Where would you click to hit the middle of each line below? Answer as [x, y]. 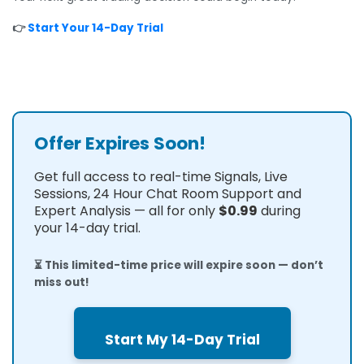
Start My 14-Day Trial [182, 339]
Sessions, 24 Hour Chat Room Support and [168, 193]
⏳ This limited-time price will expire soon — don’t [179, 265]
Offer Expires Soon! [120, 143]
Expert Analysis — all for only [126, 210]
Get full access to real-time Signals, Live [161, 176]
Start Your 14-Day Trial [94, 28]
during [279, 210]
